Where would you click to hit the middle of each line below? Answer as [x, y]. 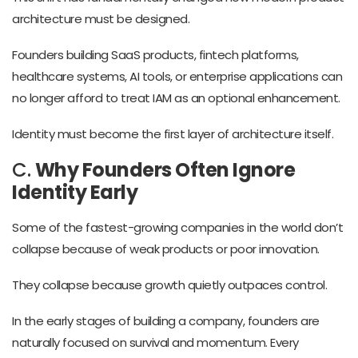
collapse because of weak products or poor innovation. [166, 249]
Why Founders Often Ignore [165, 169]
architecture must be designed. [101, 18]
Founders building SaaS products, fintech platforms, [155, 54]
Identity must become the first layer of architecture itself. [173, 133]
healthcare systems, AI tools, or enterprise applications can [177, 76]
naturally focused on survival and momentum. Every [155, 342]
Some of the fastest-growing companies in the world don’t [177, 227]
